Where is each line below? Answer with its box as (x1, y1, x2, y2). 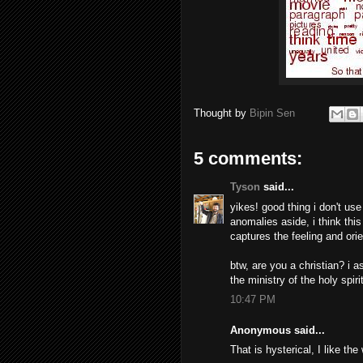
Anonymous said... (230, 323, 325, 336)
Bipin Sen (250, 107, 295, 120)
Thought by (194, 107, 250, 120)
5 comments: (194, 148, 302, 169)
